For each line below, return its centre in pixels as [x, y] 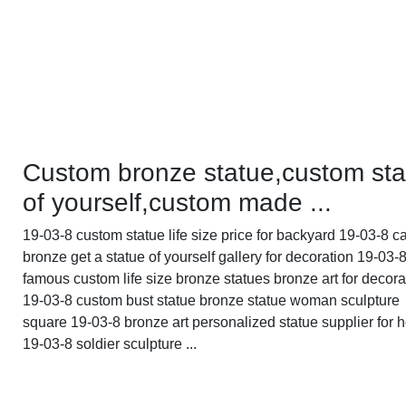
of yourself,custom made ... [178, 202]
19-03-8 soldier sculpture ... [110, 343]
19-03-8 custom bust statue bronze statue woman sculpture [212, 300]
